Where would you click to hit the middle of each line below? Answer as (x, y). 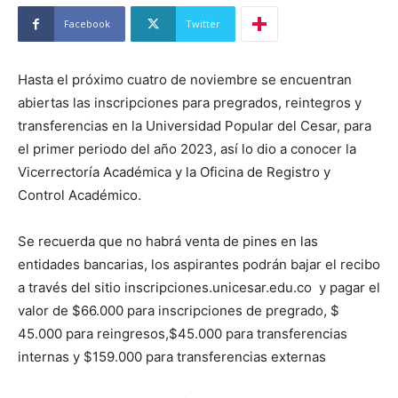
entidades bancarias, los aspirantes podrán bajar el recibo (199, 265)
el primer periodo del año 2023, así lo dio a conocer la (187, 149)
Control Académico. (80, 195)
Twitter (203, 24)
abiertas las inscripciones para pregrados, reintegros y (190, 103)
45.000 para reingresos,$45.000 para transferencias (183, 334)
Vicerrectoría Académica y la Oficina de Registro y (174, 172)
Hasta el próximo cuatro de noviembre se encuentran (185, 80)
